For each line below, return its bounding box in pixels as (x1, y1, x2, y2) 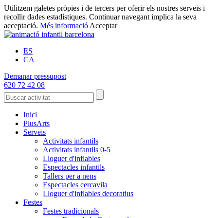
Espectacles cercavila (43, 181, 108, 189)
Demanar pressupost (4, 72, 66, 80)
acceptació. (4, 21, 40, 30)
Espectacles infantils (43, 163, 105, 171)
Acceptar (90, 21, 117, 30)
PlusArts (23, 119, 50, 127)
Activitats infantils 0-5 (43, 145, 110, 154)
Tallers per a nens (43, 172, 96, 180)
